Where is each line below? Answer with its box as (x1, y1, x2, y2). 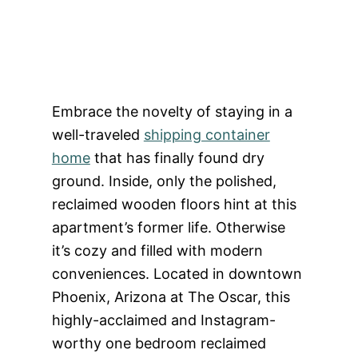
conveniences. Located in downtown (51, 265, 302, 282)
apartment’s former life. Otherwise (51, 219, 285, 236)
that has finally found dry (89, 149, 265, 166)
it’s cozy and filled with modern (51, 242, 263, 259)
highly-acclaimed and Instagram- (51, 312, 276, 328)
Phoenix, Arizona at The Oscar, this (51, 288, 290, 305)
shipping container (143, 126, 270, 143)
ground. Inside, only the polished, (51, 173, 276, 189)
